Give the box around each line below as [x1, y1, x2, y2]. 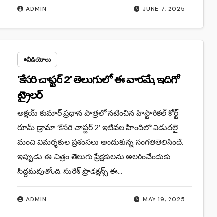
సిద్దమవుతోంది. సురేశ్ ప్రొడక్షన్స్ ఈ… [17, 166, 122, 176]
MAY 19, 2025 [143, 195, 186, 203]
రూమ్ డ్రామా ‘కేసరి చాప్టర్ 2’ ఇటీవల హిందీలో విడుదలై [17, 122, 178, 133]
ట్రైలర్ [17, 89, 43, 102]
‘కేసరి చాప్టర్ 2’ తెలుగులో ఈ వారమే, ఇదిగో [17, 73, 179, 86]
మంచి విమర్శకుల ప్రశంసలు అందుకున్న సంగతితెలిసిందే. [17, 137, 183, 147]
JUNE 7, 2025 [143, 4, 186, 13]
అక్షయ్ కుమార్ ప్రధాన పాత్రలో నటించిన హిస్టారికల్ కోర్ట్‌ [17, 108, 178, 118]
